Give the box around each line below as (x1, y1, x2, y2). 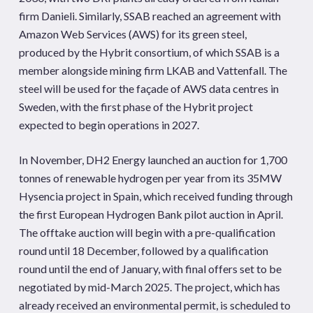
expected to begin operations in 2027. (18, 118, 199, 131)
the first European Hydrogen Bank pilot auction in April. (18, 208, 283, 221)
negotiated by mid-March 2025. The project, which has (18, 280, 280, 293)
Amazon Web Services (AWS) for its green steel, (18, 27, 247, 41)
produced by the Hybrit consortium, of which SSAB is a (18, 45, 279, 59)
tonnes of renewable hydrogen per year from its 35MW (18, 171, 282, 184)
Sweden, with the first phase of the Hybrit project (18, 100, 253, 113)
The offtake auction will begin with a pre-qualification (18, 226, 275, 239)
